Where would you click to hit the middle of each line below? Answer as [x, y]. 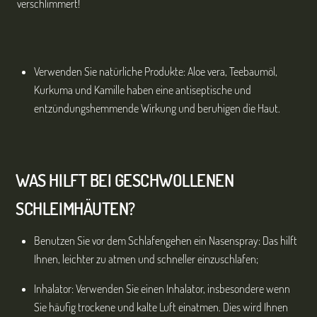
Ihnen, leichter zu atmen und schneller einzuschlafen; [146, 259]
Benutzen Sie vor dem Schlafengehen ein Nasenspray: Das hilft [166, 240]
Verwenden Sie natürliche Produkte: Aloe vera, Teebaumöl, [156, 71]
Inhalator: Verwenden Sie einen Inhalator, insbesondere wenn [162, 288]
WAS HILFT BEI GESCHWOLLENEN [125, 180]
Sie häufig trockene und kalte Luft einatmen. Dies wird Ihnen [161, 307]
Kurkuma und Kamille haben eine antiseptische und [143, 90]
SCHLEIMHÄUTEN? [75, 208]
